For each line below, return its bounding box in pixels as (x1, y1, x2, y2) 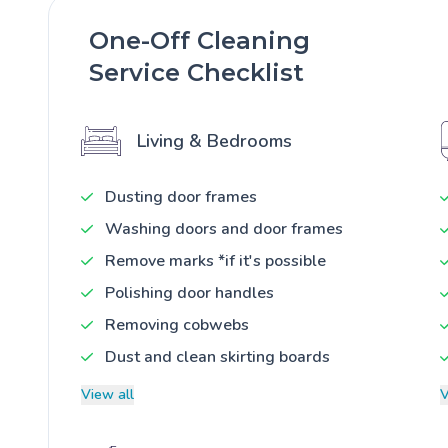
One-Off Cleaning (89, 25, 310, 55)
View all (81, 384, 134, 404)
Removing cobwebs (105, 313, 249, 336)
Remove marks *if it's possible (105, 249, 326, 272)
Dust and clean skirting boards (105, 345, 330, 368)
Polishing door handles (105, 281, 274, 304)
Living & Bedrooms (137, 128, 292, 153)
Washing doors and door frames (105, 217, 343, 240)
